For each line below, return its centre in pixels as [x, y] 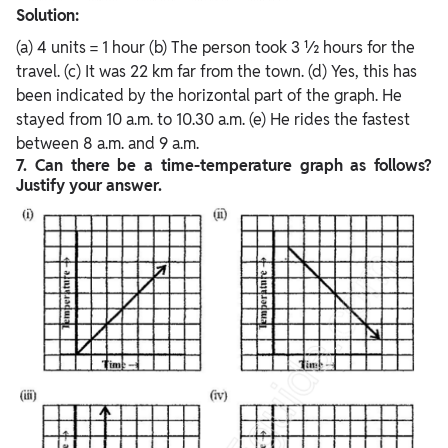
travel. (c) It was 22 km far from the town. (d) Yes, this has [216, 71]
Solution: [47, 15]
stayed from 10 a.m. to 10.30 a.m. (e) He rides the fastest [213, 119]
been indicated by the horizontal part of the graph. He [209, 95]
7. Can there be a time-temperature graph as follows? [224, 165]
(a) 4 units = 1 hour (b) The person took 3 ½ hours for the [215, 47]
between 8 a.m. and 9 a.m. [107, 143]
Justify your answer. [89, 185]
